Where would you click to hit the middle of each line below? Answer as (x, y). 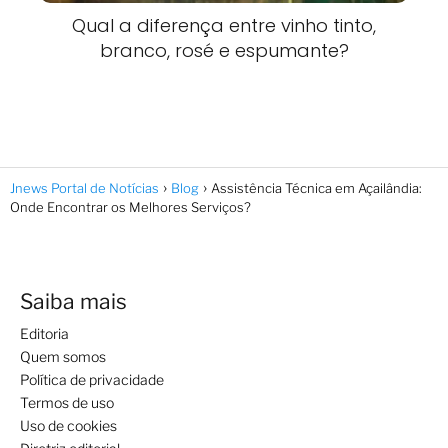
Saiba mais (73, 301)
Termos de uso (67, 402)
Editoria (44, 333)
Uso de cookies (68, 425)
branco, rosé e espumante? (224, 50)
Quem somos (63, 356)
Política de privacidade (92, 379)
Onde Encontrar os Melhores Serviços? (130, 206)
